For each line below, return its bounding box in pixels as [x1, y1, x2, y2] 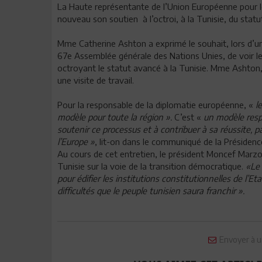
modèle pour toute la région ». [57, 112, 172, 122]
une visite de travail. [57, 75, 134, 85]
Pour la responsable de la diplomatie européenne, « [57, 99, 253, 110]
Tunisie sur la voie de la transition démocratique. [57, 161, 246, 171]
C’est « [172, 112, 201, 122]
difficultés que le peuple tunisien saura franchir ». [57, 185, 244, 196]
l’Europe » [57, 136, 95, 147]
